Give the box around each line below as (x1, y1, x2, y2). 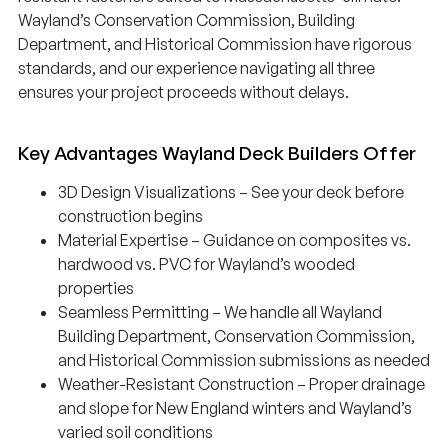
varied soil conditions (58, 421, 213, 442)
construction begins (58, 205, 203, 226)
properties (58, 277, 134, 298)
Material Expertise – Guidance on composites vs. (58, 229, 411, 250)
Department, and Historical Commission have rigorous (18, 33, 412, 54)
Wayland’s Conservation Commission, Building (18, 9, 355, 30)
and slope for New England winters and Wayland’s (58, 397, 412, 418)
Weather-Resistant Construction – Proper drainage (58, 373, 425, 394)
